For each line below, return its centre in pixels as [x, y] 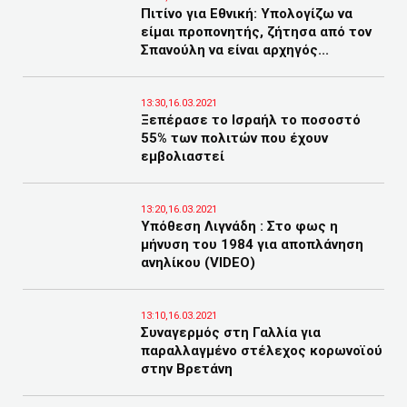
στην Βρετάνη [187, 369]
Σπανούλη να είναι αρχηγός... [235, 50]
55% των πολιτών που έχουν [234, 138]
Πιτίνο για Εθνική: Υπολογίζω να [247, 14]
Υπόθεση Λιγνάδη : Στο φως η [239, 226]
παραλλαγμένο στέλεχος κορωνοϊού [262, 351]
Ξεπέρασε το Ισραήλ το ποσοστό [251, 120]
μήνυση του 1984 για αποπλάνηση [252, 244]
